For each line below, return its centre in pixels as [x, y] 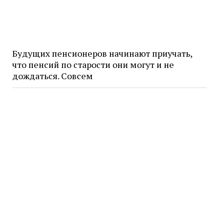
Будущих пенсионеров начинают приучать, [102, 54]
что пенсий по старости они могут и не [93, 65]
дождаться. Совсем [52, 76]
